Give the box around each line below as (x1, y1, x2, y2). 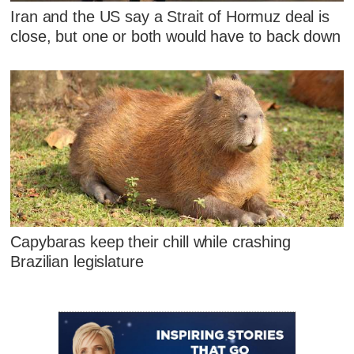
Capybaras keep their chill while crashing (10, 233, 291, 251)
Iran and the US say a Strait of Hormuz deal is (10, 8, 330, 26)
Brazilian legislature (10, 253, 144, 271)
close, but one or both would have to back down (10, 28, 341, 46)
